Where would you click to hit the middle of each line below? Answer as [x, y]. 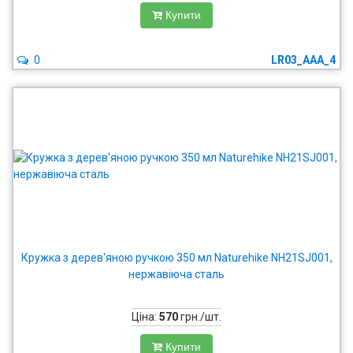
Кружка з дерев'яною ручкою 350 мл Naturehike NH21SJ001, [176, 258]
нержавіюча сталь [176, 274]
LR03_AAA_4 [303, 60]
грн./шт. [200, 317]
